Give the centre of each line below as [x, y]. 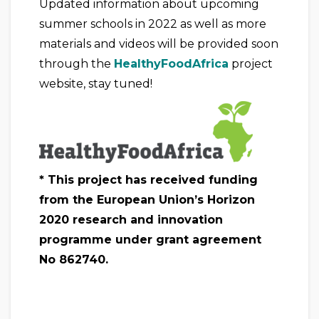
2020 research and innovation [131, 220]
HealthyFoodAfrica [171, 64]
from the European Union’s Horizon [147, 200]
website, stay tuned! [96, 84]
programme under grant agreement [150, 240]
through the [77, 64]
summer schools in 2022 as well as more [153, 24]
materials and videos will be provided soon [159, 44]
